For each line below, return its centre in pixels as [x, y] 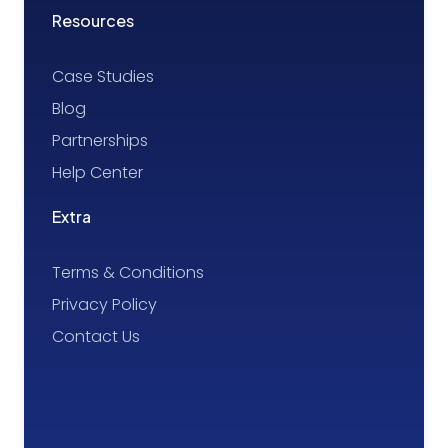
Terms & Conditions [128, 272]
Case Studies [103, 76]
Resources [93, 20]
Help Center [97, 172]
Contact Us [96, 336]
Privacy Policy [104, 304]
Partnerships [100, 140]
